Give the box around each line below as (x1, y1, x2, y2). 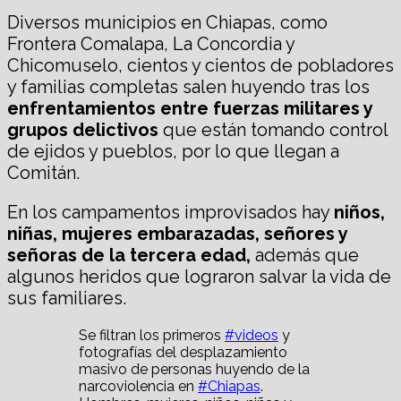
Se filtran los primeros (79, 326, 225, 344)
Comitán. (7, 161, 80, 183)
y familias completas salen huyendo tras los (7, 75, 370, 98)
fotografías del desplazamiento (79, 343, 287, 361)
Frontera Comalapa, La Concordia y (7, 32, 294, 55)
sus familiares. (7, 286, 126, 309)
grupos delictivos (7, 118, 158, 141)
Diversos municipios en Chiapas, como (7, 11, 328, 33)
